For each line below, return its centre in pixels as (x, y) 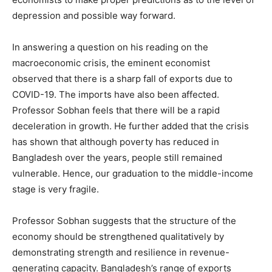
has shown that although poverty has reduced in (116, 141)
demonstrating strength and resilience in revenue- (121, 252)
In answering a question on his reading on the (110, 47)
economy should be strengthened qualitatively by (118, 236)
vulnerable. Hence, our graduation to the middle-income (133, 173)
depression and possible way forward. (94, 15)
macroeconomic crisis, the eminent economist (111, 63)
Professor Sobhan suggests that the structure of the (124, 220)
